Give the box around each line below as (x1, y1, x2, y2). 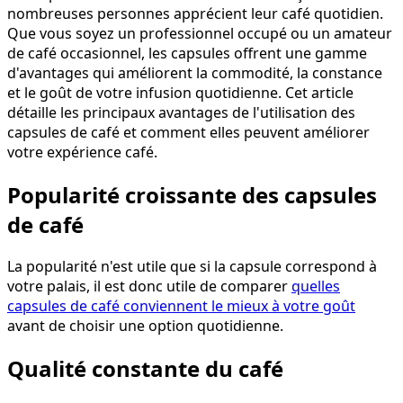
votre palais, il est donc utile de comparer (7, 276, 291, 297)
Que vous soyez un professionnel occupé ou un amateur (7, 22, 392, 43)
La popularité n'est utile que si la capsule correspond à (7, 256, 377, 277)
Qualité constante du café (7, 354, 283, 384)
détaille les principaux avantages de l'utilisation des (7, 102, 355, 122)
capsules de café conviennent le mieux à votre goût (7, 296, 355, 317)
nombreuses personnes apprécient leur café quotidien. (7, 3, 383, 23)
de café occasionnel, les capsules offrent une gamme (7, 42, 367, 63)
